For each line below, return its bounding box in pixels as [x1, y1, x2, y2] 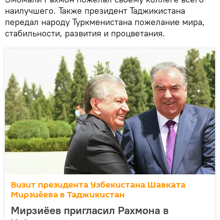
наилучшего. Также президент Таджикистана [5, 5, 185, 17]
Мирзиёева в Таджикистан [11, 189, 125, 201]
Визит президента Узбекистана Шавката [11, 179, 186, 192]
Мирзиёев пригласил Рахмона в [11, 203, 168, 218]
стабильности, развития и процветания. [5, 27, 165, 39]
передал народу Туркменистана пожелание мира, [5, 16, 205, 28]
